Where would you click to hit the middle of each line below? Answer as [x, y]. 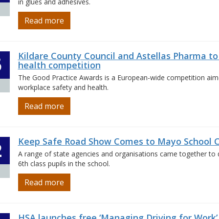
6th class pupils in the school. [64, 164]
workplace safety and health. [63, 87]
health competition [59, 65]
